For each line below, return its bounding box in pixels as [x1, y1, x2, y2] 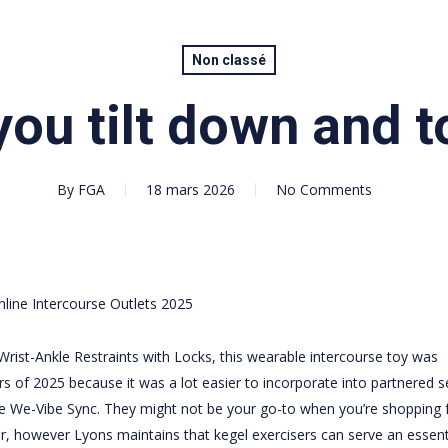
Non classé [191, 52, 266, 68]
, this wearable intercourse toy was [211, 347, 438, 366]
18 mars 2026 [145, 180, 235, 199]
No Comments [275, 180, 372, 199]
